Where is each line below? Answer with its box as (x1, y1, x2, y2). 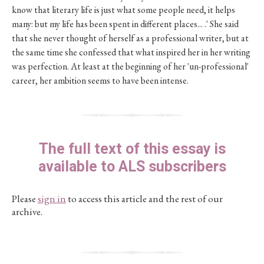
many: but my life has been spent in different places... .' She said (12, 18, 239, 30)
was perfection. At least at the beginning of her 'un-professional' (12, 60, 249, 72)
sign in (38, 192, 66, 205)
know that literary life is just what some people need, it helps (12, 4, 235, 16)
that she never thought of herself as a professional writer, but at (12, 32, 249, 44)
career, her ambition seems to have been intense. (12, 74, 189, 87)
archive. (12, 205, 42, 218)
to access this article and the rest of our (66, 192, 223, 205)
